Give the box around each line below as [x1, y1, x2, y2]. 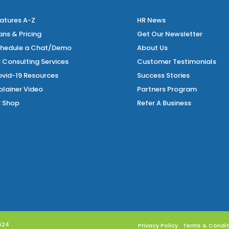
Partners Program [136, 84, 197, 94]
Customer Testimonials [136, 56, 216, 66]
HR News [136, 15, 166, 25]
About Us [136, 42, 168, 53]
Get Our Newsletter [136, 29, 202, 39]
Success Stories [136, 70, 190, 80]
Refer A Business [136, 98, 191, 108]
